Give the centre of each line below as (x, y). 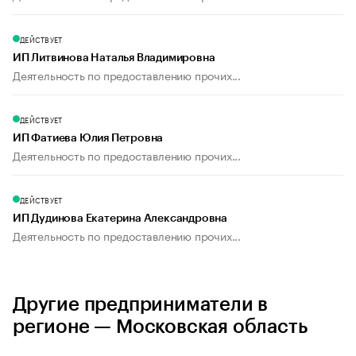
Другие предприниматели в (141, 305)
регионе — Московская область (160, 327)
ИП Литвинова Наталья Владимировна (114, 58)
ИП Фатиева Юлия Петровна (88, 139)
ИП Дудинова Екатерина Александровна (120, 219)
